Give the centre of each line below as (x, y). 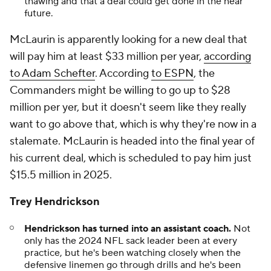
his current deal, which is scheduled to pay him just (131, 158)
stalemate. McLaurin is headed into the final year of (132, 142)
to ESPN (172, 74)
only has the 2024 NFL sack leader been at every (131, 241)
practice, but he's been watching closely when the (132, 253)
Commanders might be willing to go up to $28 (120, 91)
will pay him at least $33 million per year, (107, 57)
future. (40, 14)
